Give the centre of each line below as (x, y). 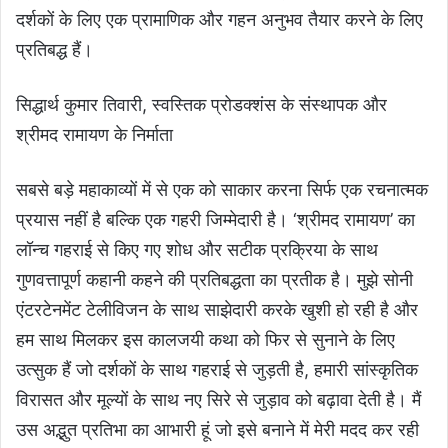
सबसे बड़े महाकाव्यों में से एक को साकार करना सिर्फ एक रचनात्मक (222, 190)
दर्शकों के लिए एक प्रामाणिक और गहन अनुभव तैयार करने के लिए (219, 20)
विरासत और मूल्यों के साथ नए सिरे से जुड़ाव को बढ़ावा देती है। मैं (218, 400)
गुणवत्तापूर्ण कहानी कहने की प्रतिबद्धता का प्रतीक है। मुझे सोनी (214, 280)
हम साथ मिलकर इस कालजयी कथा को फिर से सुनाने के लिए (205, 340)
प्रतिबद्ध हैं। (54, 50)
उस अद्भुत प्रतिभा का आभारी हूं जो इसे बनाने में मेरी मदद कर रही (217, 430)
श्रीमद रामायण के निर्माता (94, 135)
